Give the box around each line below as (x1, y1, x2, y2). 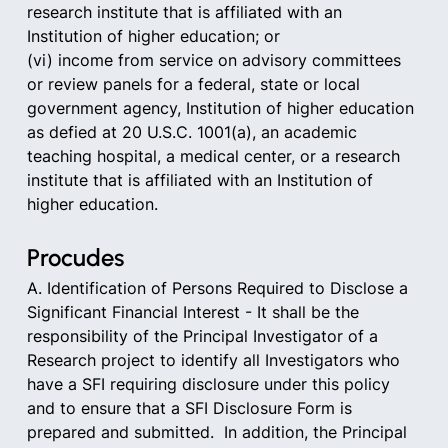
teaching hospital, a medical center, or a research (26, 146, 405, 166)
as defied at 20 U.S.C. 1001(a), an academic (26, 122, 362, 142)
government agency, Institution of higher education (26, 98, 419, 118)
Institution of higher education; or (26, 26, 280, 46)
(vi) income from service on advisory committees (26, 50, 406, 70)
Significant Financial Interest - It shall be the (26, 302, 364, 322)
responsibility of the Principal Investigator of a (26, 326, 383, 346)
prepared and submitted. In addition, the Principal (26, 422, 412, 442)
